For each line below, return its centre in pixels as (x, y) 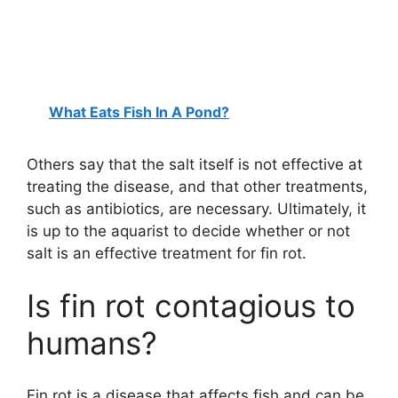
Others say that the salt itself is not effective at (195, 164)
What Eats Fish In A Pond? (139, 111)
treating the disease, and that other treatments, (197, 186)
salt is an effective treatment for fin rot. (167, 253)
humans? (92, 343)
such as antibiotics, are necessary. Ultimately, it (196, 208)
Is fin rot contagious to (191, 306)
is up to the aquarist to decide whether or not (188, 231)
